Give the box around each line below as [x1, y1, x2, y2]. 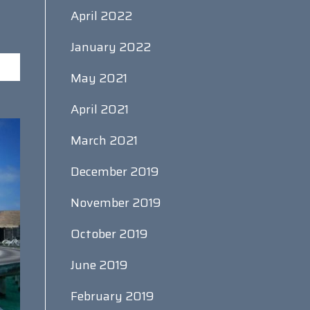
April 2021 [70, 100, 129, 119]
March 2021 [70, 131, 138, 150]
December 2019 [70, 162, 159, 181]
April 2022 [70, 6, 132, 26]
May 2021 [70, 69, 127, 88]
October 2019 [70, 224, 148, 244]
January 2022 [70, 37, 151, 57]
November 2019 [70, 193, 161, 212]
